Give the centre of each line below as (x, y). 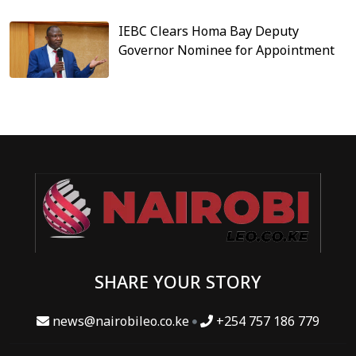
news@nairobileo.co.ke (121, 321)
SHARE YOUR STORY (178, 281)
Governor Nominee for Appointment (227, 50)
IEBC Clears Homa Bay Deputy (209, 31)
